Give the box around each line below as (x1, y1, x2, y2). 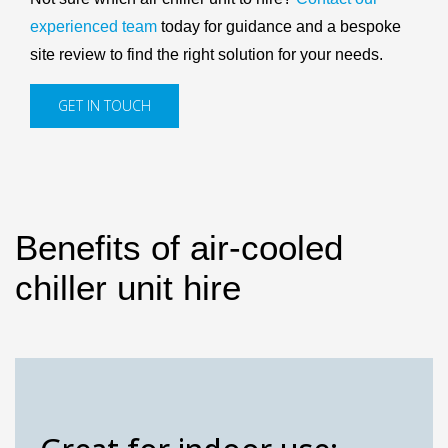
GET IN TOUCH (58, 95, 151, 115)
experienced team (30, 17, 161, 35)
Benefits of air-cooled (15, 227, 343, 267)
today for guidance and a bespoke (161, 17, 401, 35)
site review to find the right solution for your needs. (30, 45, 383, 63)
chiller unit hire (15, 267, 241, 307)
